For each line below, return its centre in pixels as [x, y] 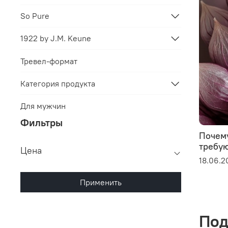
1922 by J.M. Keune [56, 38]
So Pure [35, 16]
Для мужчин [43, 106]
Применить [101, 182]
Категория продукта [58, 83]
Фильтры [41, 123]
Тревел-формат [49, 61]
